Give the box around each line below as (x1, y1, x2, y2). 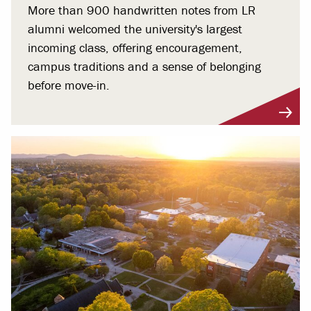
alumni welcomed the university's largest (28, 20, 242, 37)
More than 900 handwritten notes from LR (28, 1, 255, 18)
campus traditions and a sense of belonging (28, 58, 261, 74)
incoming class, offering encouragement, (28, 39, 242, 56)
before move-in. (28, 76, 110, 93)
